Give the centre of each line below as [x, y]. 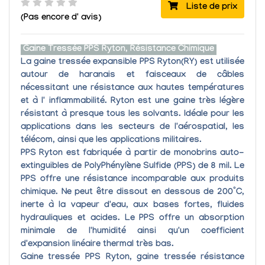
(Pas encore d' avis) [61, 18]
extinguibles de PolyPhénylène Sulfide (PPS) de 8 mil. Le [132, 167]
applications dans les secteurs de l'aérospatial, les [132, 127]
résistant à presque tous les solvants [100, 114]
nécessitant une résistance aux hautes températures [132, 88]
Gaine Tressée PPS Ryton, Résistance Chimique [118, 49]
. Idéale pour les [212, 114]
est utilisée [222, 62]
